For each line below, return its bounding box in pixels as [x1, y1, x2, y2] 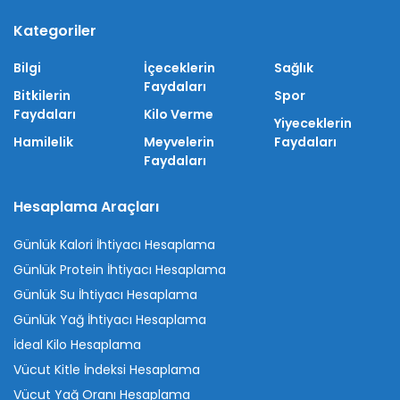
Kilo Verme [144, 104, 213, 123]
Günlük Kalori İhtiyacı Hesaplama [13, 235, 215, 254]
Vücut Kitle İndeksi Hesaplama [13, 360, 200, 379]
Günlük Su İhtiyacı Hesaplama [13, 285, 197, 304]
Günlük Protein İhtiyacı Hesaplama [13, 260, 226, 279]
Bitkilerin [13, 86, 71, 104]
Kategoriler [13, 20, 96, 41]
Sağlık [274, 58, 313, 77]
